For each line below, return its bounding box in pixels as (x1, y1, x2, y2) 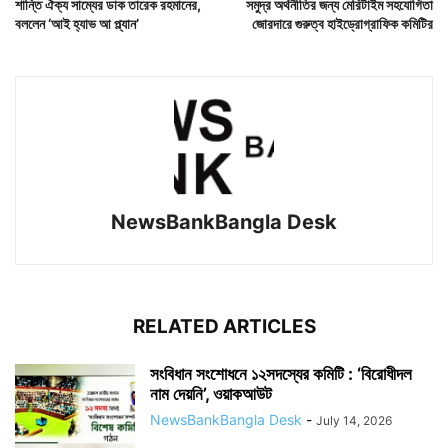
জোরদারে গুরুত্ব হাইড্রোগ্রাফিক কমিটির (252, 15, 433, 33)
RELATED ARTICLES (132, 315, 316, 339)
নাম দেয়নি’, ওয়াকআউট (150, 384, 272, 405)
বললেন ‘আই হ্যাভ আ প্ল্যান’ (15, 15, 142, 33)
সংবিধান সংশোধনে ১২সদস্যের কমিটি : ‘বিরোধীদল (150, 364, 412, 385)
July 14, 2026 (316, 413, 392, 429)
